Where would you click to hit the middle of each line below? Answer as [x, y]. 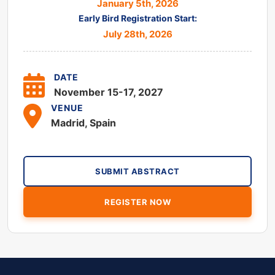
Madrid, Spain [83, 122]
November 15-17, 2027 [109, 92]
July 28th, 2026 [137, 34]
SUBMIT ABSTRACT [137, 171]
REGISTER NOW [137, 202]
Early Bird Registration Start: [137, 18]
